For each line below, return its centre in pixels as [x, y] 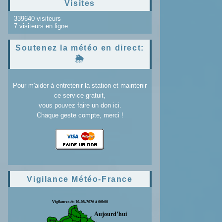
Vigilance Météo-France [80, 179]
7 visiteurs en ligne [40, 26]
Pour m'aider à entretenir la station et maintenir [80, 85]
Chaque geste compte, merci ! [80, 115]
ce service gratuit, [80, 95]
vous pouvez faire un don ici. [80, 105]
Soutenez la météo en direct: [80, 48]
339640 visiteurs [36, 19]
